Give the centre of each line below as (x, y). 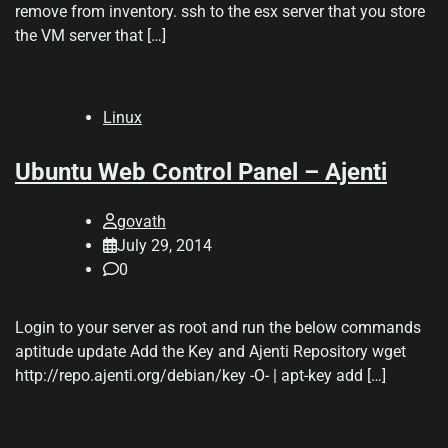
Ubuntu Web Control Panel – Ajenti (201, 172)
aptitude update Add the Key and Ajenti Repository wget (210, 352)
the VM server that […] (90, 36)
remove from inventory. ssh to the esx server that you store (220, 12)
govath (141, 222)
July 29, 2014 (164, 246)
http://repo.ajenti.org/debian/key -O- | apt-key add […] (200, 376)
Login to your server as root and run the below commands (218, 328)
